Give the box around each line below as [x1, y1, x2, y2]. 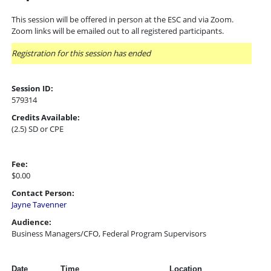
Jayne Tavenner [11, 199, 67, 210]
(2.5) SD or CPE [11, 123, 64, 134]
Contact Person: [11, 188, 74, 198]
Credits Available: [11, 112, 80, 123]
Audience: [11, 217, 51, 227]
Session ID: [11, 83, 53, 94]
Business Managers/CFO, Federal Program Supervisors [11, 228, 206, 239]
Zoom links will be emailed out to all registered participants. [11, 25, 224, 36]
